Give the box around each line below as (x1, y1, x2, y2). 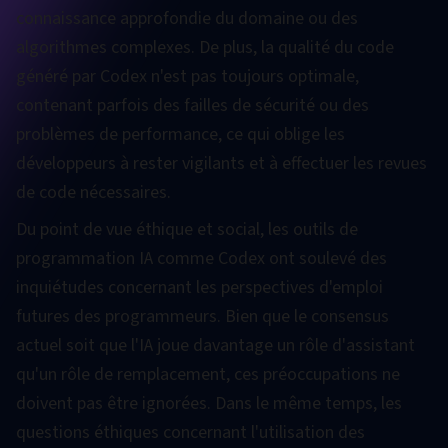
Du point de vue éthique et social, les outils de (16, 217, 358, 242)
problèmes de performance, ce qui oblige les (16, 122, 345, 147)
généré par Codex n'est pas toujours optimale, (16, 64, 359, 89)
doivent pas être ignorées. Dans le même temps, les (16, 391, 402, 416)
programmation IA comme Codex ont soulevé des (16, 246, 387, 271)
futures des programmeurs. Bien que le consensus (16, 304, 389, 329)
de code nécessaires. (16, 180, 171, 205)
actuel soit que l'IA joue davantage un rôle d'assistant (16, 333, 415, 358)
